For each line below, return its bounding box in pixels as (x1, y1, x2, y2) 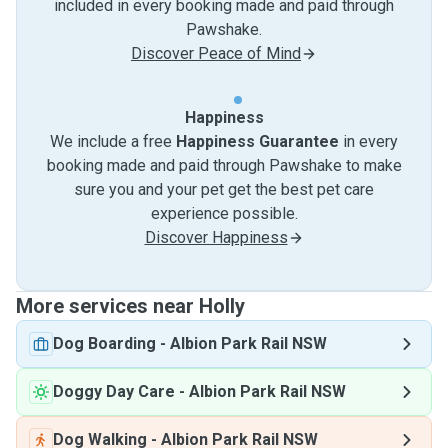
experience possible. (150, 204, 298, 223)
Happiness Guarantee (176, 132, 339, 151)
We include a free (50, 132, 176, 151)
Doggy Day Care (53, 382, 175, 401)
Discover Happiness (144, 228, 288, 247)
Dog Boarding (53, 334, 156, 353)
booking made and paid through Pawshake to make (46, 156, 402, 175)
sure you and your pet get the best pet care (74, 180, 374, 199)
